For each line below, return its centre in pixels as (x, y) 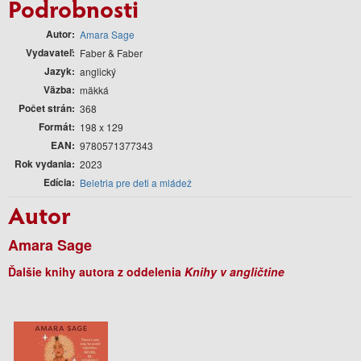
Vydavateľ (49, 52)
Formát (55, 126)
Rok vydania (43, 163)
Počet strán (45, 108)
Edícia (58, 182)
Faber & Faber (111, 52)
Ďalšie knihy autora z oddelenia (96, 271)
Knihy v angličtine (234, 271)
